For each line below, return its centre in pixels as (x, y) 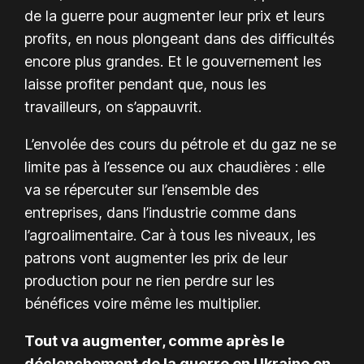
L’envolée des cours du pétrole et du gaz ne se (181, 144)
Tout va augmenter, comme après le (155, 340)
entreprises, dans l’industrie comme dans (161, 212)
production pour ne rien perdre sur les (150, 280)
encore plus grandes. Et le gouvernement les (173, 61)
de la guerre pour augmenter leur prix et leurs (175, 15)
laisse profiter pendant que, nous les (146, 84)
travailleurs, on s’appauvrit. (113, 106)
